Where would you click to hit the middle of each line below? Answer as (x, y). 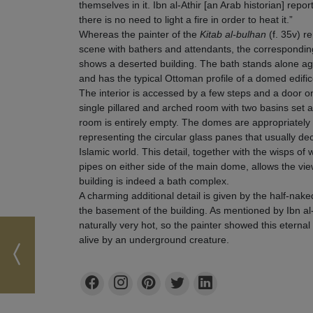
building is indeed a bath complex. (154, 181)
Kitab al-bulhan (233, 34)
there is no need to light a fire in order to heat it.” (185, 19)
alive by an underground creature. (154, 239)
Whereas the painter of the (139, 34)
